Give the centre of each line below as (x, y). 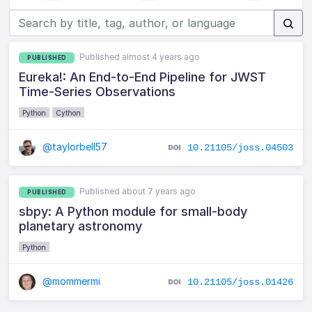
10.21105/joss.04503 (240, 147)
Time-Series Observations (97, 91)
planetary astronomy (81, 226)
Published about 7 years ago (138, 191)
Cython (69, 112)
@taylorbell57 (74, 146)
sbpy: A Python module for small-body (133, 211)
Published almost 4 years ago (140, 57)
